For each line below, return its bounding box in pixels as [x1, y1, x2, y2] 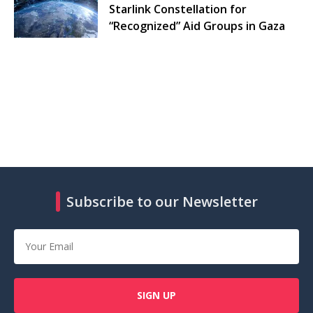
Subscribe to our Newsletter [66, 191, 258, 211]
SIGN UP [137, 288, 176, 302]
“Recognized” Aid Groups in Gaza [109, 17, 285, 34]
